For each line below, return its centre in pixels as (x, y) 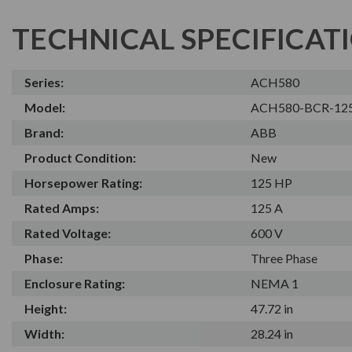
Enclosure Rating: (75, 283)
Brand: (44, 132)
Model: (45, 107)
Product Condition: (80, 157)
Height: (46, 308)
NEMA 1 (275, 283)
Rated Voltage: (68, 233)
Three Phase (284, 258)
